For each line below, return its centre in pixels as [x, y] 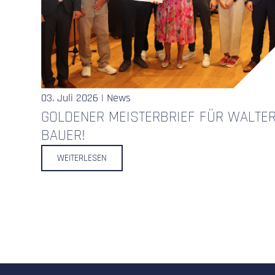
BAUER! [64, 135]
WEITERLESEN [82, 158]
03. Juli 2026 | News [86, 98]
